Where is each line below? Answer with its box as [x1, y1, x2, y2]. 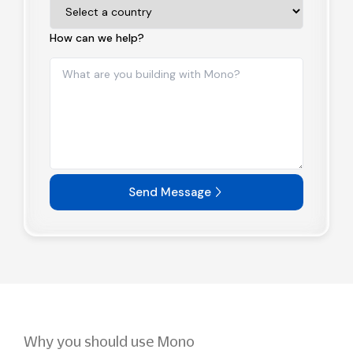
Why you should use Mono [24, 333, 195, 350]
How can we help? [50, 31, 144, 45]
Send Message [128, 184, 211, 200]
